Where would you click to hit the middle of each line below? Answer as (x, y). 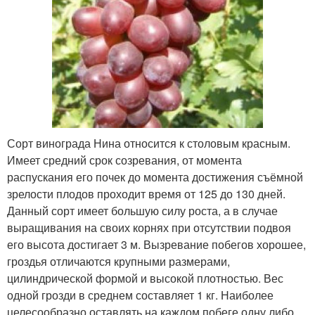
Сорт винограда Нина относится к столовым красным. (149, 143)
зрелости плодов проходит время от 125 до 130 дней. (146, 193)
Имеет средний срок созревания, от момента (124, 160)
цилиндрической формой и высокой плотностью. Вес (145, 278)
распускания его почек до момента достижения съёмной (155, 176)
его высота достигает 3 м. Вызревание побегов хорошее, (156, 244)
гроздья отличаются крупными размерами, (118, 261)
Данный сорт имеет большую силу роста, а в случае (142, 210)
